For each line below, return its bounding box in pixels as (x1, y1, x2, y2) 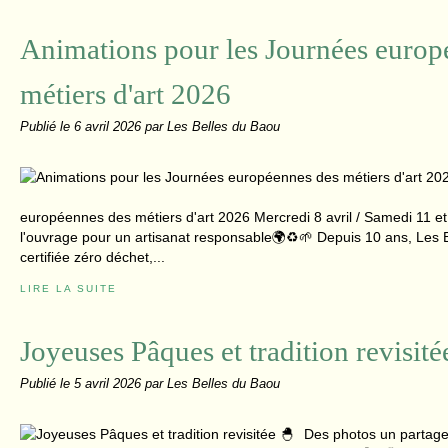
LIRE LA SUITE (20, 283, 117, 294)
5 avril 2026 (74, 377, 145, 391)
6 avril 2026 (74, 120, 145, 134)
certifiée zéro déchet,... (20, 249, 165, 265)
